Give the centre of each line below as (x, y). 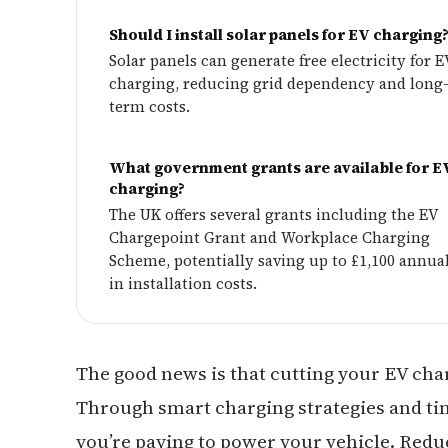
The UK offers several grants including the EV (273, 214)
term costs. (149, 106)
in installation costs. (183, 283)
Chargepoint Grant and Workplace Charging (269, 237)
